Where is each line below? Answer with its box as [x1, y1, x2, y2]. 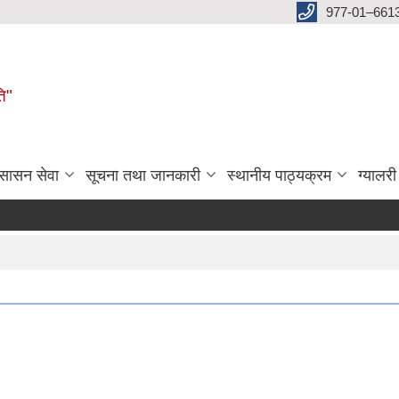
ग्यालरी [358, 167, 396, 184]
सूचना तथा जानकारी [85, 167, 200, 184]
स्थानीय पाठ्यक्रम [227, 167, 331, 184]
